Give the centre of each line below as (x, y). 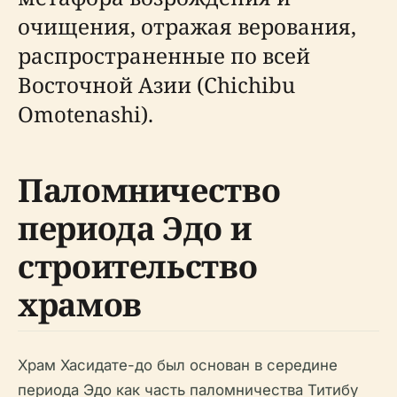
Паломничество (149, 191)
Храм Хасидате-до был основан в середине (178, 366)
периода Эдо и (135, 229)
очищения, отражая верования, (187, 27)
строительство (138, 267)
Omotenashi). (86, 114)
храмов (80, 305)
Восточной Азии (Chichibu (156, 85)
